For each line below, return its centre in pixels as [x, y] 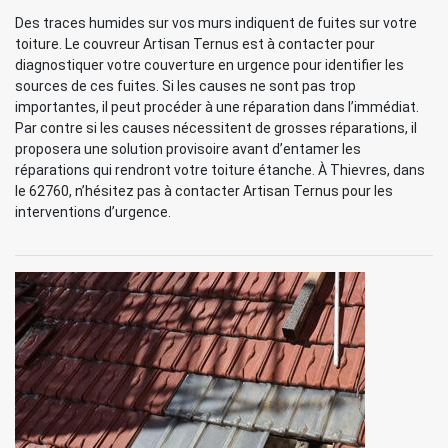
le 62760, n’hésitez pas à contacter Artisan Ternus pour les [204, 191]
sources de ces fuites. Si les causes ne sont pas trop [185, 86]
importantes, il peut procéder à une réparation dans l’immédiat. [217, 107]
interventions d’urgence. [93, 212]
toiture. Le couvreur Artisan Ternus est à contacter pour [195, 44]
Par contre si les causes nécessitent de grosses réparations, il [216, 128]
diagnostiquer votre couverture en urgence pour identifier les [209, 65]
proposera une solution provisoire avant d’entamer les [188, 149]
